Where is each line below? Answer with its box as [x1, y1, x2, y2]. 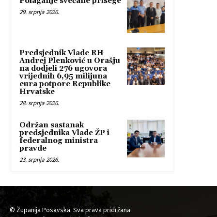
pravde [19, 144, 46, 154]
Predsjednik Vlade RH [19, 48, 104, 58]
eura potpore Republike [19, 79, 110, 89]
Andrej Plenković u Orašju [19, 56, 120, 66]
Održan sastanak [19, 121, 84, 130]
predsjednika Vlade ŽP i [19, 128, 109, 138]
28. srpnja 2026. [19, 99, 59, 108]
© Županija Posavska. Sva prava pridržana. [10, 205, 132, 215]
